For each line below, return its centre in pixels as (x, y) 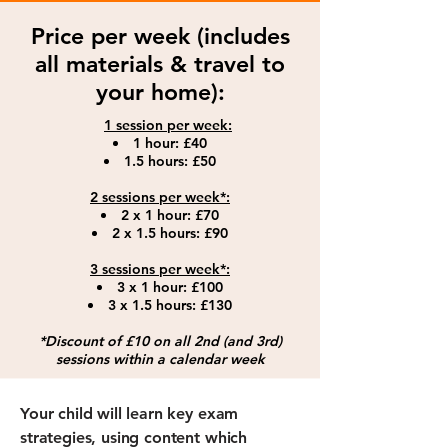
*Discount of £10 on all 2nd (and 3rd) (160, 340)
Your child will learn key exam (129, 413)
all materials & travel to (160, 63)
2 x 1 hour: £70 (170, 214)
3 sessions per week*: (160, 268)
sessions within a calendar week (160, 358)
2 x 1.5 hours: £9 (166, 232)
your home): (160, 91)
